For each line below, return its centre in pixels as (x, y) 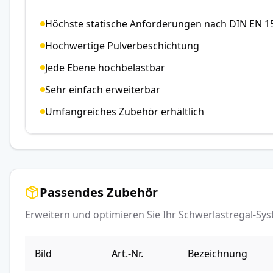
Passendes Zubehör (99, 192)
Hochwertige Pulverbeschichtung (122, 46)
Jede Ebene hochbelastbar (105, 68)
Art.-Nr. (127, 253)
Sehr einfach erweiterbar (103, 90)
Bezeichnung (218, 253)
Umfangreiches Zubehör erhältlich (125, 112)
